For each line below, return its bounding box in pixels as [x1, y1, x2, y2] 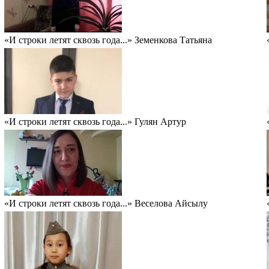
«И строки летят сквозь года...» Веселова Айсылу [4, 198, 208, 208]
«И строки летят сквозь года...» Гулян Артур [4, 116, 186, 127]
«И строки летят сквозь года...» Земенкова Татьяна [4, 34, 212, 45]
